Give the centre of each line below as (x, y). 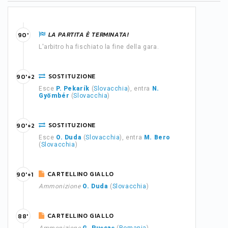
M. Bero (157, 137)
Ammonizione (60, 186)
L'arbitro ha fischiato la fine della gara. (99, 47)
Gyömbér (54, 96)
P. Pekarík (73, 89)
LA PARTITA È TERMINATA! (89, 35)
